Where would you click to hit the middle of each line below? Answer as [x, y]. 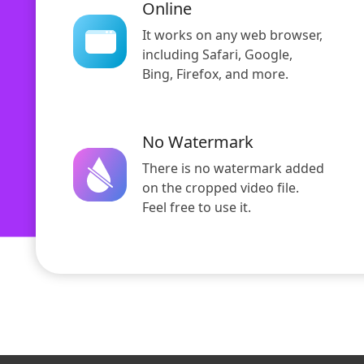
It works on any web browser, [232, 35]
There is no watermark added [233, 169]
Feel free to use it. [197, 208]
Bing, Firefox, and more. [215, 74]
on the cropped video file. [221, 188]
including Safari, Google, [217, 55]
